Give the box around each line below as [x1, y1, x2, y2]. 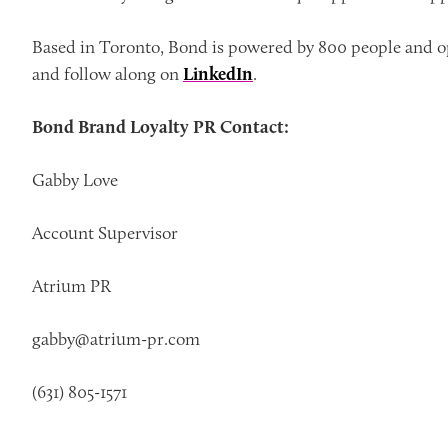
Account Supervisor [32, 222, 178, 244]
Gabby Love [32, 169, 118, 191]
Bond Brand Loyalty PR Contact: [32, 116, 293, 138]
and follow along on [32, 63, 183, 85]
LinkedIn [183, 63, 253, 85]
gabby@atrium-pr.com [32, 328, 200, 350]
